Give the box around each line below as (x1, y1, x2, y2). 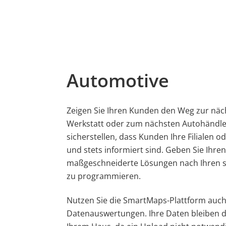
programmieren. (76, 171, 141, 182)
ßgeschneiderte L (79, 157, 144, 168)
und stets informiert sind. (67, 144, 165, 155)
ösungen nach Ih (144, 157, 207, 168)
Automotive (67, 68, 169, 93)
